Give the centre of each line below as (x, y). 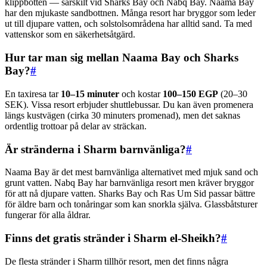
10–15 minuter (90, 94)
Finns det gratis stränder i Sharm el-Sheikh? (113, 238)
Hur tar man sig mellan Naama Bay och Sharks (122, 58)
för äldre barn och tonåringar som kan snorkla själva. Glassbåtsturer (131, 204)
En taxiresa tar (33, 94)
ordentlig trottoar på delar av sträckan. (76, 126)
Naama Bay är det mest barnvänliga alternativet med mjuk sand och (131, 172)
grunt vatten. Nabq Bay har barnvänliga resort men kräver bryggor (129, 183)
